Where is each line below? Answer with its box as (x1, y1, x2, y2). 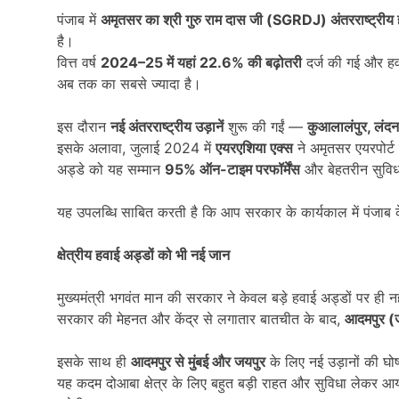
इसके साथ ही (57, 352, 131, 370)
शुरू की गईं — (224, 117, 307, 135)
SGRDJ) (273, 10, 330, 28)
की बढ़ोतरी (248, 53, 302, 71)
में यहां (167, 53, 199, 71)
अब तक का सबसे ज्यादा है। (57, 74, 201, 93)
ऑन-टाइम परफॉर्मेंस (199, 159, 300, 178)
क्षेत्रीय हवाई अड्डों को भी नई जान (57, 245, 230, 264)
